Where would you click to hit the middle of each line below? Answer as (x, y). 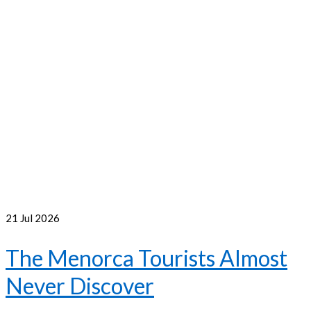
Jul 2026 (39, 218)
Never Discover (80, 286)
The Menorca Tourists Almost (146, 258)
